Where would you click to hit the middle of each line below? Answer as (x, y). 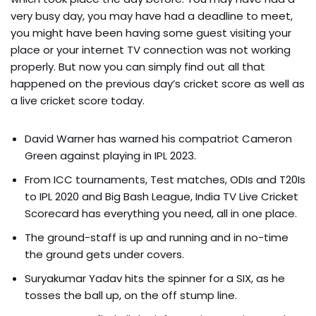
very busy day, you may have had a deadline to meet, (152, 16)
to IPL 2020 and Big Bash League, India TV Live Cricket (162, 196)
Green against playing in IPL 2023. (110, 155)
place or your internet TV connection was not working (151, 49)
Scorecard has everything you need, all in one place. (161, 213)
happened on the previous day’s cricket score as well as (158, 83)
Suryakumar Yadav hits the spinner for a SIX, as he (155, 278)
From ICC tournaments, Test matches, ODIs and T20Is (165, 179)
